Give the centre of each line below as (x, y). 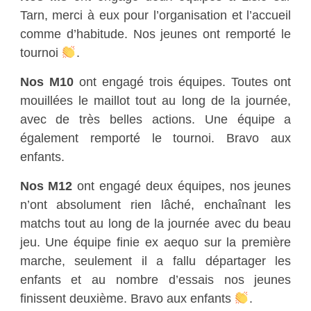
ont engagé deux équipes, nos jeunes (182, 186)
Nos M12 (46, 186)
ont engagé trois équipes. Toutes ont (182, 82)
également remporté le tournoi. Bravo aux (155, 138)
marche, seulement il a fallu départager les (155, 261)
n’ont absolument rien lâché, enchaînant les (155, 205)
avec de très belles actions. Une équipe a (155, 119)
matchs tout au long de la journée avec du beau (155, 224)
